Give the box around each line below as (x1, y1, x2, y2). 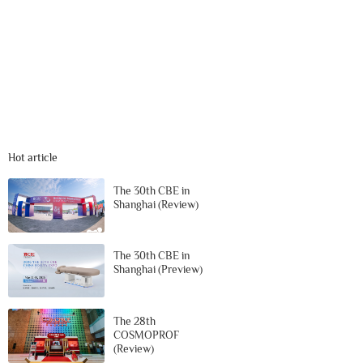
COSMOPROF (113, 329, 180, 341)
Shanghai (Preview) (113, 263, 203, 276)
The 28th (113, 315, 156, 327)
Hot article (8, 151, 58, 164)
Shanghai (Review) (113, 198, 199, 211)
